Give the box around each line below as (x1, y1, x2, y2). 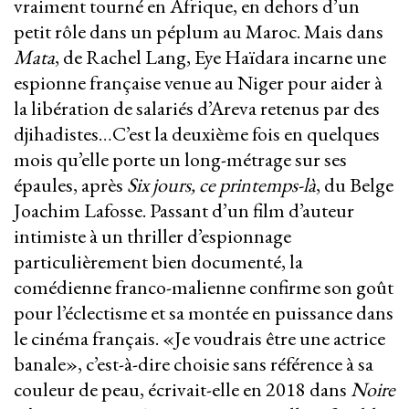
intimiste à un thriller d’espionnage (14, 223, 291, 250)
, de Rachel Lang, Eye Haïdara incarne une (55, 44, 386, 71)
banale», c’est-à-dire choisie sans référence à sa (14, 351, 373, 378)
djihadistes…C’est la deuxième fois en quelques (14, 121, 380, 148)
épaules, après (14, 172, 127, 199)
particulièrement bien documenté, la (14, 248, 303, 276)
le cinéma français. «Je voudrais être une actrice (14, 325, 385, 352)
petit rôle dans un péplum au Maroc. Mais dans (14, 18, 383, 46)
